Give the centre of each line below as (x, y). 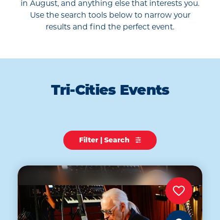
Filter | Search (105, 140)
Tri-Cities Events (110, 92)
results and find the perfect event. (110, 27)
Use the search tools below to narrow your (110, 15)
